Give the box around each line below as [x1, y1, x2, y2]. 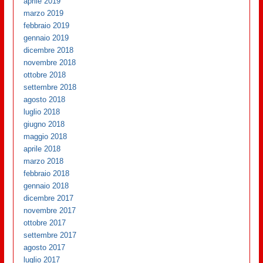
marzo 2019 [23, 9, 64, 18]
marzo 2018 [23, 157, 64, 166]
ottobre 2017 [23, 218, 66, 227]
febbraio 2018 [23, 169, 70, 178]
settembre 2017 [23, 231, 77, 240]
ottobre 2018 [23, 70, 66, 79]
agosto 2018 [23, 95, 66, 104]
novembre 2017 [23, 206, 76, 215]
